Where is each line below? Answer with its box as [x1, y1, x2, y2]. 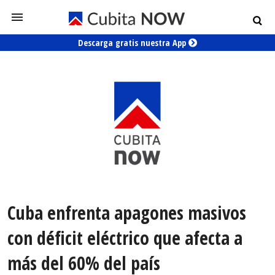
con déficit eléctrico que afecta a [7, 225, 242, 251]
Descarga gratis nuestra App [78, 37, 188, 48]
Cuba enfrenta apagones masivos [7, 200, 246, 226]
